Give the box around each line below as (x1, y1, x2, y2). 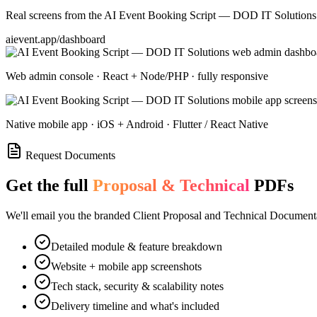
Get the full (6, 176, 93, 195)
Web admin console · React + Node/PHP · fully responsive (6, 70, 268, 83)
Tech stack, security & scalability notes (51, 280, 224, 293)
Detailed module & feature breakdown (51, 241, 222, 253)
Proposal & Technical (93, 176, 250, 195)
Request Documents (23, 149, 115, 162)
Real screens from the (6, 9, 104, 22)
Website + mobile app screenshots (51, 260, 202, 273)
